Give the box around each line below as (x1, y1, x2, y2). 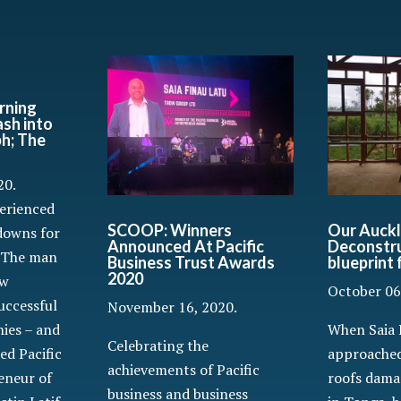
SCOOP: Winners (107, 219, 233, 240)
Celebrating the (107, 335, 209, 355)
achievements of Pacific (107, 359, 260, 380)
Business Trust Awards (107, 252, 276, 272)
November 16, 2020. (107, 296, 238, 317)
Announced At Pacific (107, 235, 265, 256)
